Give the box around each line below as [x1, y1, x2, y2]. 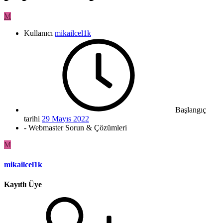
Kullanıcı [24, 29, 53, 38]
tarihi [24, 114, 40, 123]
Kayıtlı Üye [4, 180, 42, 189]
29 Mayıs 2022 [42, 114, 89, 123]
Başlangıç [175, 106, 206, 114]
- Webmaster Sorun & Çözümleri [24, 123, 127, 132]
